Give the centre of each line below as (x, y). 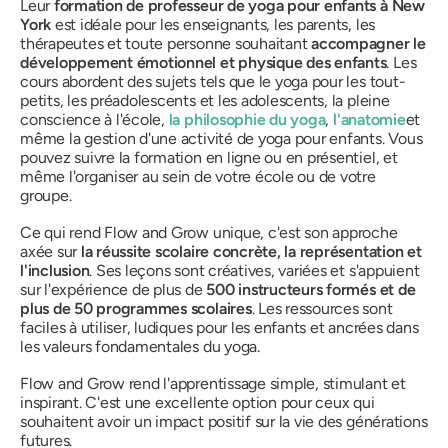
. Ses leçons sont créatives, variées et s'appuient (254, 271)
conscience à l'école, (94, 120)
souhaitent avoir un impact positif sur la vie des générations (224, 422)
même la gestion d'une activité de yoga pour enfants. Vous (221, 139)
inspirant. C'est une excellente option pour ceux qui (197, 403)
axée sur (50, 252)
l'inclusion (55, 271)
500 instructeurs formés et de (311, 290)
